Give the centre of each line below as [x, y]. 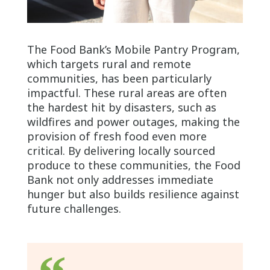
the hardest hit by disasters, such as [121, 107]
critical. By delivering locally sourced [121, 150]
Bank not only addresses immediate [120, 179]
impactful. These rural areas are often [127, 93]
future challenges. [74, 208]
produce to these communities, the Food [133, 165]
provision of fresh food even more [117, 136]
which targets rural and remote [109, 64]
